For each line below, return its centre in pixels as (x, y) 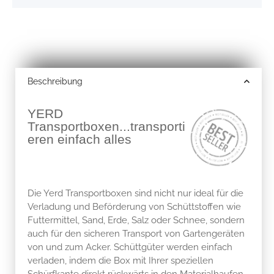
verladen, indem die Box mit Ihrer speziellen (120, 260)
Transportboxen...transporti (106, 126)
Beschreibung (55, 81)
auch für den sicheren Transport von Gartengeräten (136, 233)
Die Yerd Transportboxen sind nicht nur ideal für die (135, 193)
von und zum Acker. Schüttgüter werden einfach (130, 247)
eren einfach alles (80, 139)
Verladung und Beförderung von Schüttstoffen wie (134, 206)
